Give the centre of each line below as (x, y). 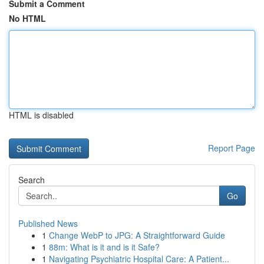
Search (32, 180)
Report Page (232, 148)
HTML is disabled (41, 115)
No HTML (27, 18)
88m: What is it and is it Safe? (104, 247)
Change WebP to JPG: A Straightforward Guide (137, 235)
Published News (48, 223)
